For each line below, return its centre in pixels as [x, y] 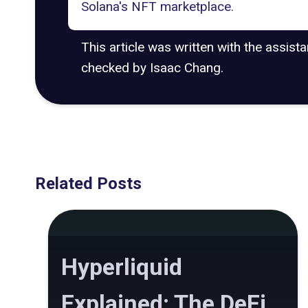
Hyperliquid [122, 267]
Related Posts [88, 184]
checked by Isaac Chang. [152, 67]
